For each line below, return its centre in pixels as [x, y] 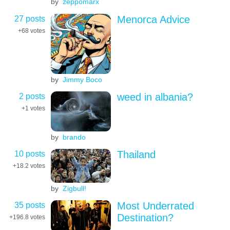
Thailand [136, 155]
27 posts [30, 18]
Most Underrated [155, 206]
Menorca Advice [153, 19]
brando [74, 137]
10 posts [30, 154]
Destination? [145, 218]
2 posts [32, 96]
